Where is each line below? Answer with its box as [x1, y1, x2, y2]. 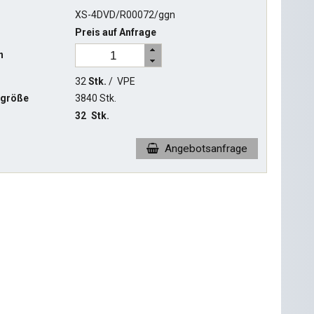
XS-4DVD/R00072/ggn [74, 9, 175, 21]
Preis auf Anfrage [74, 27, 156, 39]
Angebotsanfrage [164, 142, 247, 156]
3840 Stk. [74, 93, 116, 104]
